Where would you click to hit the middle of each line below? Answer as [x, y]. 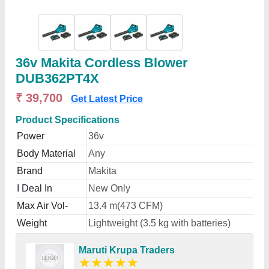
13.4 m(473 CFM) [125, 206]
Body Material [46, 153]
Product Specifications [68, 120]
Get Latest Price [107, 99]
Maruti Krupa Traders [127, 250]
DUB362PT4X [57, 78]
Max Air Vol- [42, 206]
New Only [109, 188]
